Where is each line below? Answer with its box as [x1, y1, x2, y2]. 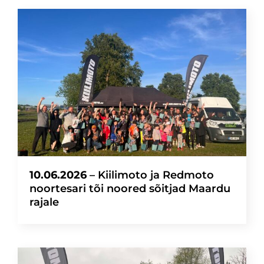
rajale [29, 195, 59, 209]
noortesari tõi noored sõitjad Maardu [29, 181, 230, 195]
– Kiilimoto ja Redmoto [87, 168, 214, 181]
